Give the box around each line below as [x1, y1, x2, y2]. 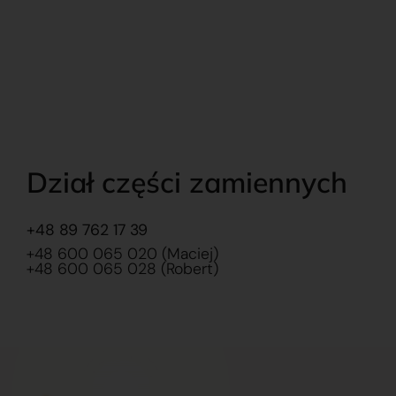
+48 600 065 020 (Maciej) [27, 243, 218, 263]
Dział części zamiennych [27, 164, 347, 200]
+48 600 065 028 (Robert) [27, 258, 218, 278]
